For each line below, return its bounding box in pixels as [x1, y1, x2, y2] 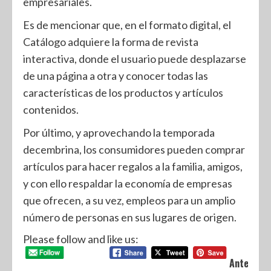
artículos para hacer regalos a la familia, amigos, [23, 160, 243, 173]
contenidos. [23, 103, 79, 116]
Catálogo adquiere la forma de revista [23, 35, 198, 48]
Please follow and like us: [23, 232, 139, 246]
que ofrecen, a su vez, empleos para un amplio [23, 194, 235, 207]
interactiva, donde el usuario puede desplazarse [23, 52, 246, 65]
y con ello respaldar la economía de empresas [23, 177, 232, 190]
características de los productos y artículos [23, 86, 223, 99]
